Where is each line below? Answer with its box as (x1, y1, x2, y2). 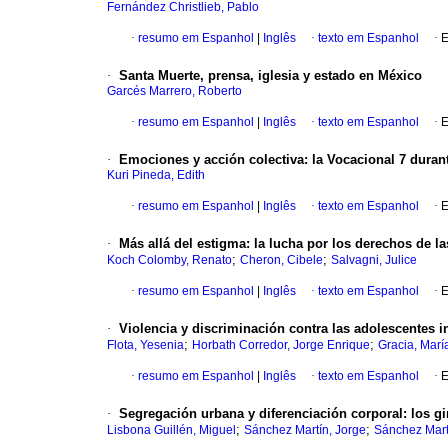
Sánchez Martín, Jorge (244, 423, 366, 438)
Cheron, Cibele (240, 253, 323, 268)
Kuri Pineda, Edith (107, 168, 205, 183)
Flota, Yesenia (107, 338, 184, 353)
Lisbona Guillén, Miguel (107, 423, 236, 438)
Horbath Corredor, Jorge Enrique (192, 338, 370, 353)
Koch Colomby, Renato (107, 253, 232, 268)
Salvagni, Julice (331, 253, 417, 268)
